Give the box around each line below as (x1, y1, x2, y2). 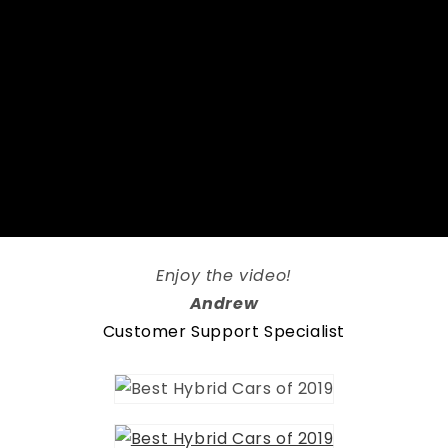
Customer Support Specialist (102, 320, 346, 344)
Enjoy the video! (156, 264, 292, 288)
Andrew (189, 292, 259, 316)
